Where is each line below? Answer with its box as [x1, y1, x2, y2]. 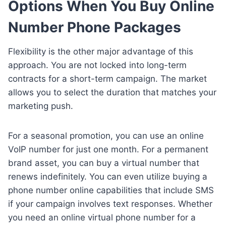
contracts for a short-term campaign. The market [8, 73, 207, 84]
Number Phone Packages [8, 18, 181, 36]
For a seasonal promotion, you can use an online [8, 130, 204, 141]
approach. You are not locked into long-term [8, 60, 187, 70]
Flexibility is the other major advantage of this [8, 46, 193, 56]
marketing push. [8, 100, 73, 111]
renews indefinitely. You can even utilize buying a [8, 171, 207, 182]
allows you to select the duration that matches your [8, 87, 216, 97]
